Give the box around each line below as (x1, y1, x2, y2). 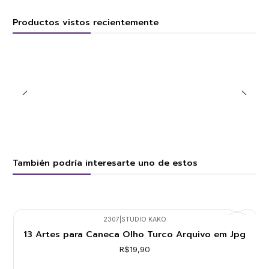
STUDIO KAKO (121, 215, 166, 223)
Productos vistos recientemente (13, 15, 159, 29)
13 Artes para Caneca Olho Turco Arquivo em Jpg (23, 227, 246, 241)
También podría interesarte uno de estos (13, 156, 198, 170)
